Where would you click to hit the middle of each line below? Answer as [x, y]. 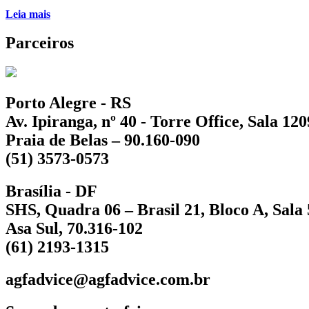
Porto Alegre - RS [68, 103]
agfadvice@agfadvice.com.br [108, 280]
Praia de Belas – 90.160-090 [103, 140]
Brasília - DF [51, 191]
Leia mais [28, 14]
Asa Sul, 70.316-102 [74, 229]
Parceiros [40, 43]
